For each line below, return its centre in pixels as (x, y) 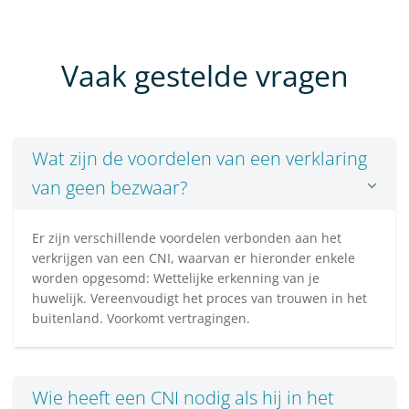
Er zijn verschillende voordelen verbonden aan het (187, 238)
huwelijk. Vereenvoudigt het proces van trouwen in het (199, 299)
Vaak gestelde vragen (204, 76)
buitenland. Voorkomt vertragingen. (141, 319)
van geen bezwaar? (110, 188)
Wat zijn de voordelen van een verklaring (199, 159)
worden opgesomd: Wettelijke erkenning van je (176, 278)
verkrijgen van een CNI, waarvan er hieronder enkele (194, 258)
